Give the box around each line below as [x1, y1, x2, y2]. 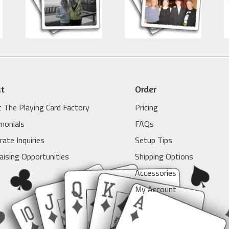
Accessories [135, 166, 176, 179]
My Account [135, 182, 176, 195]
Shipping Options [135, 150, 193, 163]
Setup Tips [135, 133, 172, 146]
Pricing [135, 101, 158, 113]
